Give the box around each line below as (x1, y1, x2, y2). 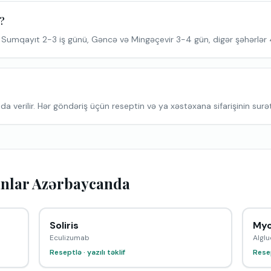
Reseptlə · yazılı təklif (50, 247, 125, 257)
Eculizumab (50, 233, 90, 243)
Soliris (50, 219, 79, 232)
